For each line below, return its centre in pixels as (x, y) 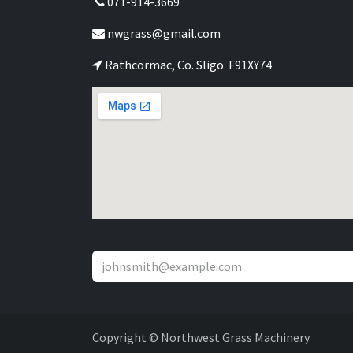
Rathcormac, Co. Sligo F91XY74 (187, 64)
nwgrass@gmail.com (163, 33)
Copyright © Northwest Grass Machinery (201, 337)
